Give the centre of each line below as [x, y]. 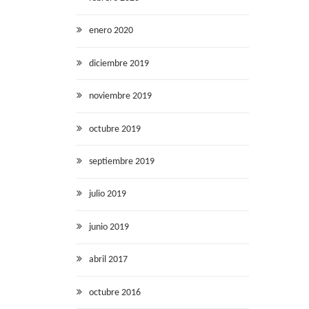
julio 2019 [108, 195]
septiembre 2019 [122, 162]
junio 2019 [109, 227]
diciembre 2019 [119, 63]
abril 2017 [108, 260]
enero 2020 [111, 31]
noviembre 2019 [120, 97]
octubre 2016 [115, 292]
